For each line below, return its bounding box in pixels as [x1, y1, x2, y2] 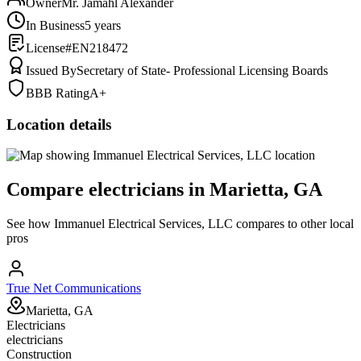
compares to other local [233, 217, 354, 231]
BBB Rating [26, 85, 89, 100]
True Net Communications [6, 281, 141, 296]
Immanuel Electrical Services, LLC [54, 217, 233, 231]
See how [6, 217, 54, 231]
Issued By [26, 63, 77, 77]
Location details [6, 115, 111, 133]
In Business [26, 18, 85, 32]
